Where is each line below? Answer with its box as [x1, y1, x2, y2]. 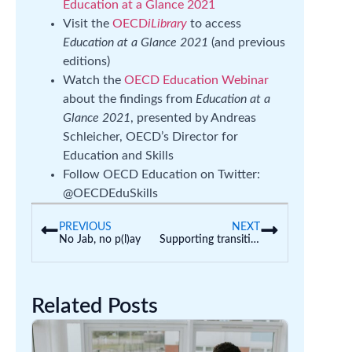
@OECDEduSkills [63, 187, 158, 200]
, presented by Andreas [130, 112, 256, 124]
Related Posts [31, 295, 158, 317]
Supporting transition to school [251, 234, 260, 245]
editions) [63, 55, 110, 68]
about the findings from [63, 93, 196, 105]
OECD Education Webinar [124, 74, 269, 86]
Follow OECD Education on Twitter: [63, 168, 260, 181]
